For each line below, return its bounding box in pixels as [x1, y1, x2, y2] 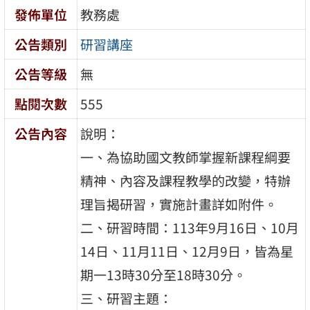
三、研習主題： [80, 288, 173, 308]
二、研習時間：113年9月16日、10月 [80, 217, 300, 237]
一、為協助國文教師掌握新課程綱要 [80, 147, 291, 167]
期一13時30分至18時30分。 [80, 264, 247, 284]
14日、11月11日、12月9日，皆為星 [80, 241, 294, 261]
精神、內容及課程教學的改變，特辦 [80, 170, 291, 190]
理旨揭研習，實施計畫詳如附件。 [80, 194, 278, 214]
